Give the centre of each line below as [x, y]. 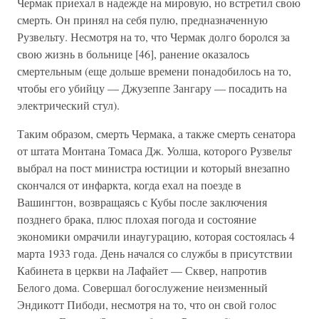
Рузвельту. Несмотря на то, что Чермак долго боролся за [153, 37]
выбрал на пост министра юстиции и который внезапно [153, 168]
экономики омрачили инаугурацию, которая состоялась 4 [156, 236]
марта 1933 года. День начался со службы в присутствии [155, 253]
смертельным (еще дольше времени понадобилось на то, [154, 71]
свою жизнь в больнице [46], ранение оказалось [133, 54]
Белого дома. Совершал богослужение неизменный [142, 287]
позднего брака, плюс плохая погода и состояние [137, 219]
